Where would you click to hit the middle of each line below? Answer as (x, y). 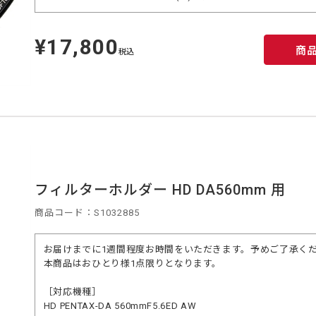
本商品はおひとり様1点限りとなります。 (133, 263)
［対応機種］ (72, 291)
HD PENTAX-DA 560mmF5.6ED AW (120, 305)
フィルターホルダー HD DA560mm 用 (160, 189)
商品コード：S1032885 (87, 212)
